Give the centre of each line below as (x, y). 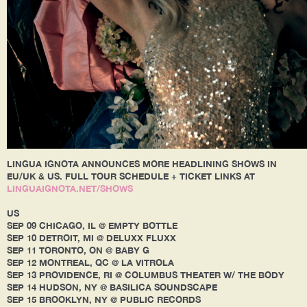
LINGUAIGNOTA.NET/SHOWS (70, 188)
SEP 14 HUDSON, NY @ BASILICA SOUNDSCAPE (113, 287)
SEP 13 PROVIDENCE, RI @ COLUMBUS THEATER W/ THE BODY (147, 274)
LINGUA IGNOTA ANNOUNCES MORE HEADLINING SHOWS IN (142, 163)
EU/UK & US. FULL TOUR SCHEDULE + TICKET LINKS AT (131, 176)
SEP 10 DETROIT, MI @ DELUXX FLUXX (93, 237)
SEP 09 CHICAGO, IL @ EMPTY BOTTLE (94, 225)
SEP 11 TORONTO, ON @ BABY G (79, 250)
